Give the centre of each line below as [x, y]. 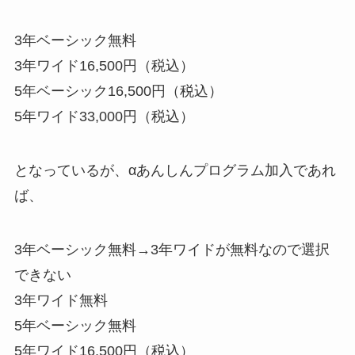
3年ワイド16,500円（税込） [104, 66]
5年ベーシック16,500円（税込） [118, 92]
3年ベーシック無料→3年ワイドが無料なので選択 [172, 249]
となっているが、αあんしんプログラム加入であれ [175, 170]
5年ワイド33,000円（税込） [104, 117]
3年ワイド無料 [61, 300]
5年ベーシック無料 [75, 325]
